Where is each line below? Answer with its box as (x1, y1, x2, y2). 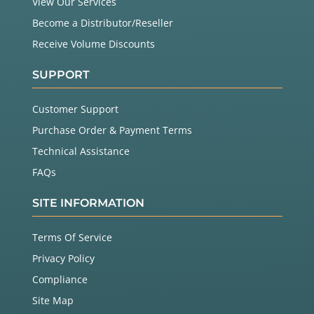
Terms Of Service (32, 231, 112, 245)
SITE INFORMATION (32, 196, 144, 210)
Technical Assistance (32, 144, 130, 158)
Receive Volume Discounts (32, 37, 155, 51)
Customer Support (32, 102, 118, 116)
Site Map (32, 294, 74, 308)
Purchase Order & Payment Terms (32, 123, 192, 137)
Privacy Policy (32, 252, 95, 266)
